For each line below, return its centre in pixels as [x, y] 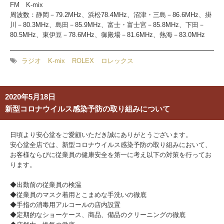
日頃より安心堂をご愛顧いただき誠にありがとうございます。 [101, 135]
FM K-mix [26, 5]
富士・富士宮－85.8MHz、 [146, 25]
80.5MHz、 [26, 35]
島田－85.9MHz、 [81, 25]
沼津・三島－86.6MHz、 [169, 15]
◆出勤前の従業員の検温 [46, 185]
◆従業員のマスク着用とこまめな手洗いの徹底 [78, 195]
